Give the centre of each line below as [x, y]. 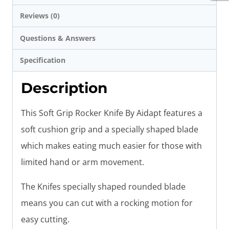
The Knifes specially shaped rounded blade [103, 187]
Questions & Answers [58, 38]
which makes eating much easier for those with [111, 146]
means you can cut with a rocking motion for [107, 203]
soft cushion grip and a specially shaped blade [110, 130]
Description [64, 88]
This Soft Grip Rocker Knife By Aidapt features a [112, 113]
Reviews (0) [40, 16]
